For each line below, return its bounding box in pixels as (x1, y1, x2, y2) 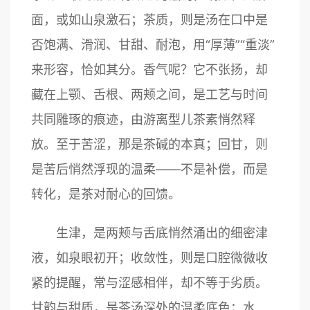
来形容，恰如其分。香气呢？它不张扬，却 (31, 62, 268, 77)
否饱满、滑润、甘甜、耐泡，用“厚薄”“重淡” (31, 37, 275, 52)
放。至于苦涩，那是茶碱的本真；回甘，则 (31, 137, 268, 152)
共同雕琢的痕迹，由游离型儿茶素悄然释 (31, 112, 255, 127)
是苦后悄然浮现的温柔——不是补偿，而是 (31, 162, 268, 176)
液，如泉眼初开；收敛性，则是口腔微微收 (31, 250, 268, 265)
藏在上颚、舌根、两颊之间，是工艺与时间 (31, 87, 268, 102)
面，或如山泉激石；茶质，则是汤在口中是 (31, 12, 268, 27)
